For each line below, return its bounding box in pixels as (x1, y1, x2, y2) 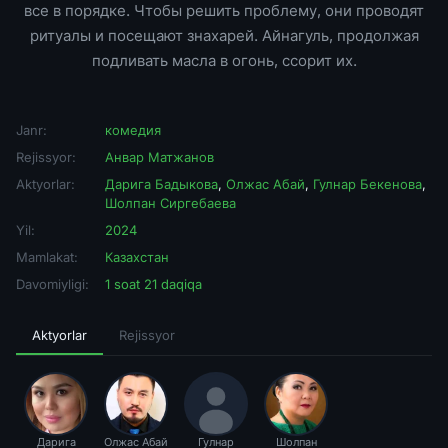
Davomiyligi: (16, 276, 89, 292)
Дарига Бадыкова (105, 176, 218, 192)
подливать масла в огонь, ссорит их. (91, 51, 357, 70)
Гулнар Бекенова (313, 176, 422, 192)
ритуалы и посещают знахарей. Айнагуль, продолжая (29, 26, 419, 45)
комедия (105, 122, 161, 138)
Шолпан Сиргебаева (105, 195, 236, 211)
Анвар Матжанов (105, 149, 214, 165)
